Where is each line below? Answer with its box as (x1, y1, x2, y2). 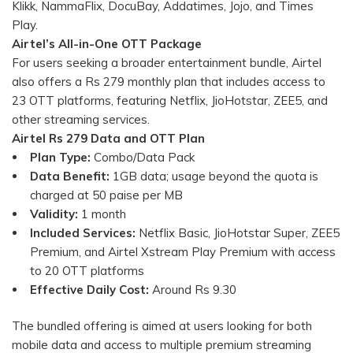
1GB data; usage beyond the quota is (110, 168, 318, 184)
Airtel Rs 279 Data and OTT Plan (12, 130, 205, 146)
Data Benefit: (30, 168, 110, 184)
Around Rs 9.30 (149, 281, 236, 297)
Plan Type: (30, 149, 91, 165)
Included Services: (30, 225, 136, 240)
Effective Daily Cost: (30, 281, 149, 297)
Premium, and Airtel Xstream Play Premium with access (30, 243, 336, 259)
